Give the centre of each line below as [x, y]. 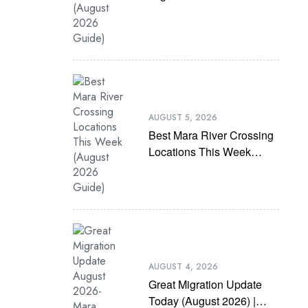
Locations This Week [200, 151]
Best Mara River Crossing [211, 135]
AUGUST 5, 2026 [183, 117]
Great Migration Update [205, 284]
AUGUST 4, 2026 [183, 266]
